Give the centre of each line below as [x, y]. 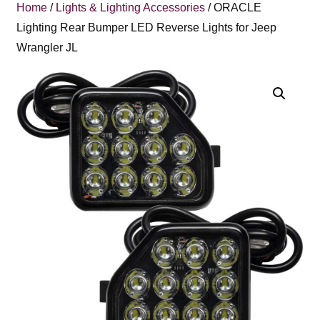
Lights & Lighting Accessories [131, 7]
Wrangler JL [47, 47]
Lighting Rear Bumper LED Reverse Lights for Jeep [147, 27]
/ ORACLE [234, 7]
